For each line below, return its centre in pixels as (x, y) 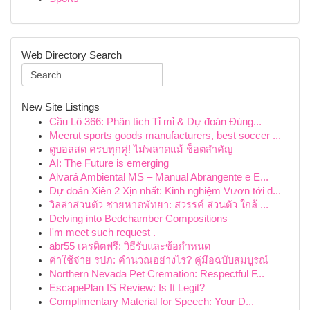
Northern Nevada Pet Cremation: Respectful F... (157, 274)
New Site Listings (61, 107)
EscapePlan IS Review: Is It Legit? (127, 288)
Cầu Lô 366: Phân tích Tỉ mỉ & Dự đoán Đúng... (155, 122)
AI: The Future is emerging (109, 163)
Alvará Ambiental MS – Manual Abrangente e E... (159, 177)
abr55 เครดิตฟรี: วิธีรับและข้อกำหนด (130, 246)
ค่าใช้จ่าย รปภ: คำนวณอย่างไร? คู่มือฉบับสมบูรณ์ (159, 260)
